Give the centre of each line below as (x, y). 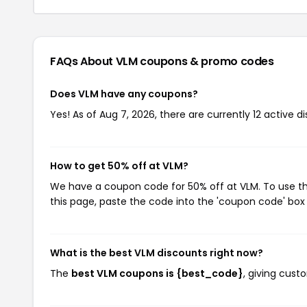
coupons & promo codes (207, 61)
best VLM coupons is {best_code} (157, 273)
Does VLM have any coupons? (124, 94)
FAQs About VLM (95, 61)
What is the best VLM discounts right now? (157, 253)
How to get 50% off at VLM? (119, 165)
